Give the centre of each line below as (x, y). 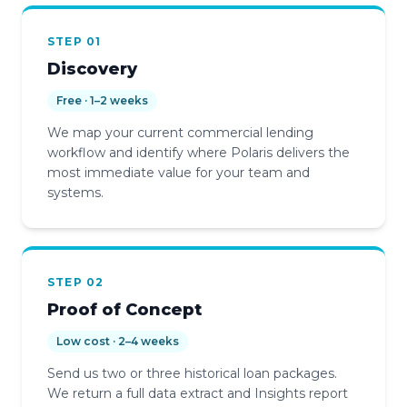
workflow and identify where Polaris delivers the (199, 152)
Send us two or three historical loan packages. (192, 373)
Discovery (92, 69)
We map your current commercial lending (180, 132)
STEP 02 (76, 282)
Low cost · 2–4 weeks (118, 341)
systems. (75, 192)
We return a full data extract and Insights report (198, 393)
